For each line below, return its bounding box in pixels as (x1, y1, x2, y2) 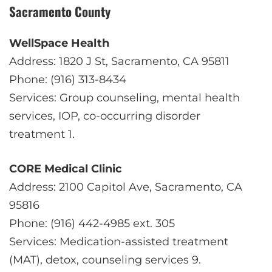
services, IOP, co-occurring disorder (9, 109, 200, 123)
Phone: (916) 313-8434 (9, 73, 126, 87)
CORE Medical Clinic (9, 162, 122, 176)
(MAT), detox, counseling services (9, 253, 192, 267)
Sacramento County (9, 1, 110, 21)
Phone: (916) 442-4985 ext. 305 (9, 217, 175, 231)
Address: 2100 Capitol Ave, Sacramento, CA (9, 180, 242, 194)
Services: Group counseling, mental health (9, 91, 240, 105)
